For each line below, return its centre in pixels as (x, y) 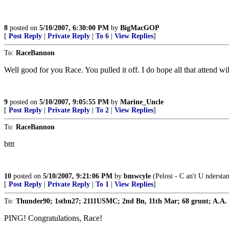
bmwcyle (137, 176)
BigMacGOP (140, 28)
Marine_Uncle (142, 102)
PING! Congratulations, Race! (53, 218)
